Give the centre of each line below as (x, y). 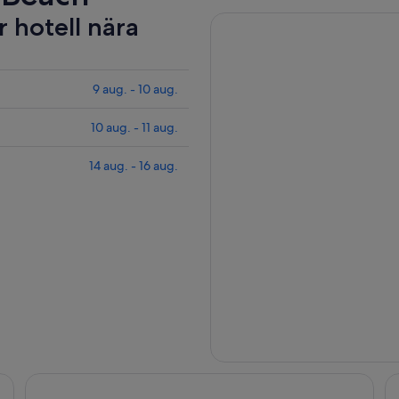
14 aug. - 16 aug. (134, 165)
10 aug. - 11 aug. (134, 127)
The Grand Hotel (78, 382)
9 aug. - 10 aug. (135, 89)
